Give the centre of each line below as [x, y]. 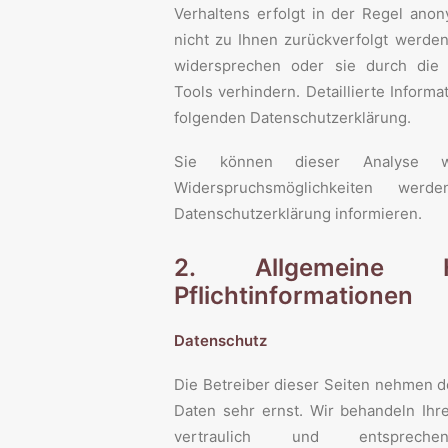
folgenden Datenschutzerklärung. [292, 117]
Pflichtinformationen [293, 295]
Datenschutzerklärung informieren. [298, 213]
